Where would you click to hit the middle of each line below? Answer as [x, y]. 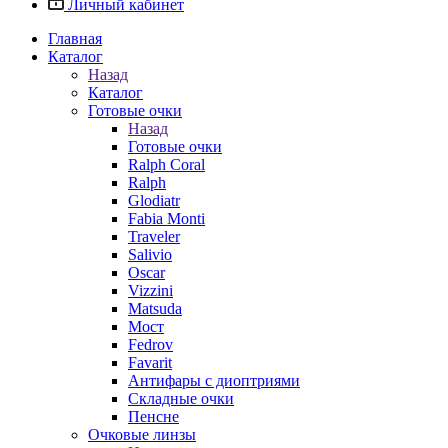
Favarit [150, 362]
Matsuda [155, 308]
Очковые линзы [142, 434]
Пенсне [153, 416]
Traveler [154, 236]
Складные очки [181, 398]
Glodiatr [154, 200]
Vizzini [150, 290]
